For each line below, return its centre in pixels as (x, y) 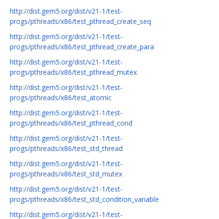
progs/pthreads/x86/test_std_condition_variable (84, 199)
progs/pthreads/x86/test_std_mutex (66, 174)
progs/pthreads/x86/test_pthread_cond (71, 123)
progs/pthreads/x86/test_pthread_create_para (82, 47)
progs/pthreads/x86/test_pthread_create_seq (80, 22)
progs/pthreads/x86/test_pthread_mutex (73, 72)
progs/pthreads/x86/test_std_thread (66, 149)
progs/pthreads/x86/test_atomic (61, 98)
